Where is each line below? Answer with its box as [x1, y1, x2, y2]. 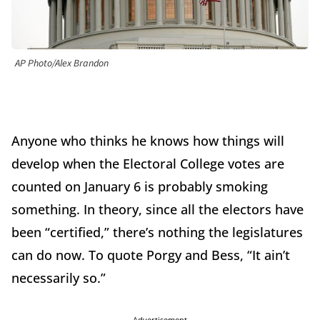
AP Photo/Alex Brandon [15, 56, 109, 71]
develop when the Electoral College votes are [11, 155, 284, 173]
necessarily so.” [11, 269, 106, 287]
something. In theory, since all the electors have [11, 201, 304, 219]
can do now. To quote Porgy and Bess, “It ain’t [11, 246, 290, 264]
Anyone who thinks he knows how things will [11, 132, 284, 150]
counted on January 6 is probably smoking [11, 178, 268, 196]
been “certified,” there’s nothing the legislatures [11, 224, 303, 241]
